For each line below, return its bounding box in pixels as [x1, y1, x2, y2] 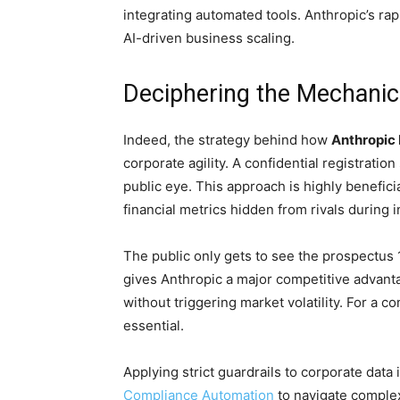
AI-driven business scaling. [123, 29, 295, 47]
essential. [123, 317, 184, 335]
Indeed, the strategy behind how [123, 131, 331, 149]
